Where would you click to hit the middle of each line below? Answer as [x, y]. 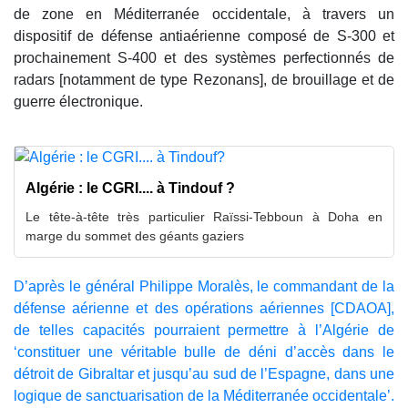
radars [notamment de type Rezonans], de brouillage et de [204, 79]
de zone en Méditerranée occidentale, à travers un [204, 14]
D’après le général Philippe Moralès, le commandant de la [204, 286]
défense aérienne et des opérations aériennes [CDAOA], [204, 308]
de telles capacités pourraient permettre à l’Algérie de [204, 330]
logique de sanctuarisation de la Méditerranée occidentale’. [204, 395]
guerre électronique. [80, 101]
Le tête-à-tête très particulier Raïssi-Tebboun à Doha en [204, 216]
